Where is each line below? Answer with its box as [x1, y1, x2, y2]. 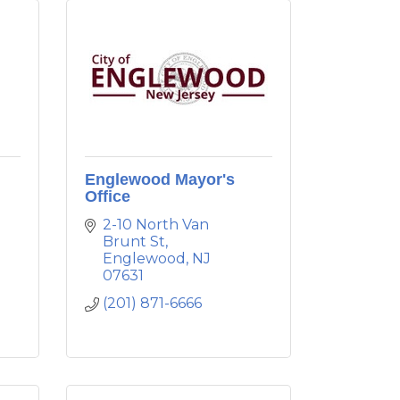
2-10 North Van [102, 216, 209, 233]
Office [84, 187, 130, 205]
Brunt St [102, 233, 165, 250]
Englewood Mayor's [84, 171, 235, 188]
